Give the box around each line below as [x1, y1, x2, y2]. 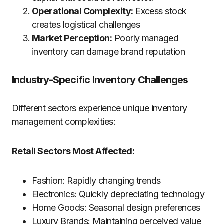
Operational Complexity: [32, 6, 133, 16]
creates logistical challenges [32, 19, 140, 30]
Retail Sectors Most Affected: [12, 146, 135, 156]
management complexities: [12, 116, 116, 127]
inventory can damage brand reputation [32, 46, 185, 57]
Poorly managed [112, 33, 179, 43]
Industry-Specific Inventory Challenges [12, 74, 188, 86]
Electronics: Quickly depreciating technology [32, 189, 205, 199]
